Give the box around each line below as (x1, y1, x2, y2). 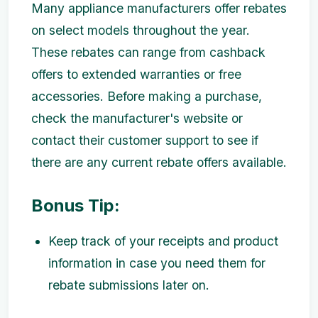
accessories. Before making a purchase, (31, 89, 262, 104)
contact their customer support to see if (31, 133, 258, 148)
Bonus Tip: (31, 195, 120, 216)
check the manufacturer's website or (31, 111, 243, 126)
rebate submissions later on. (48, 277, 209, 292)
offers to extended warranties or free (31, 67, 241, 82)
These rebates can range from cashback (31, 45, 265, 60)
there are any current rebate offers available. (31, 155, 287, 170)
